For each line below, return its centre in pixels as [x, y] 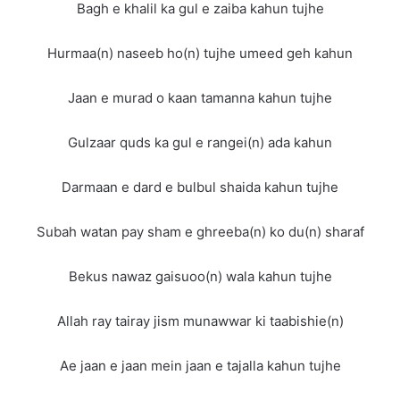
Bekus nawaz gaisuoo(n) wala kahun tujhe [200, 276]
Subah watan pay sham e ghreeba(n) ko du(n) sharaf [200, 231]
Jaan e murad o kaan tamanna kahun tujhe [200, 97]
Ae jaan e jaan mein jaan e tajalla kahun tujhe [200, 365]
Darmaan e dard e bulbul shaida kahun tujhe [200, 187]
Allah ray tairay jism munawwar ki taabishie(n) [200, 321]
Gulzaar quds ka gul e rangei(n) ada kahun [200, 142]
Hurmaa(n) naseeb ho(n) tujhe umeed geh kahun [200, 53]
